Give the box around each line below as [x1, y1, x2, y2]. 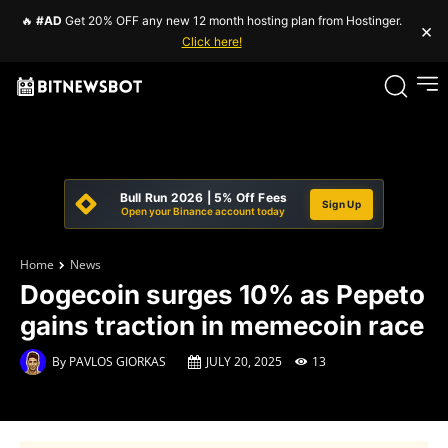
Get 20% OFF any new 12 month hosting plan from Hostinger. [62, 13, 402, 28]
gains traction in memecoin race [20, 310, 424, 341]
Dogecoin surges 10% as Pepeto [20, 279, 425, 310]
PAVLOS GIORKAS [69, 353, 166, 370]
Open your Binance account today [121, 205, 286, 217]
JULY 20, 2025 [206, 353, 282, 370]
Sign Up [321, 197, 361, 210]
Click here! [181, 34, 242, 49]
